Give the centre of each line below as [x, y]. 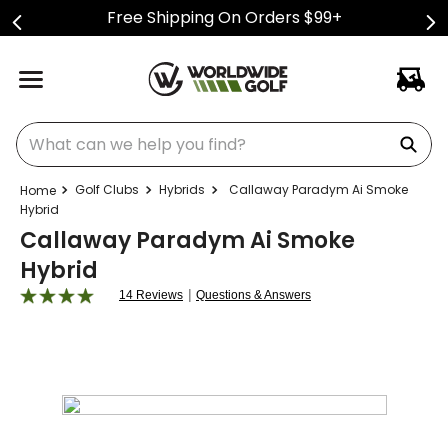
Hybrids [182, 189]
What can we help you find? [123, 129]
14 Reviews [151, 295]
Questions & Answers [253, 295]
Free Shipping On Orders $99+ [224, 17]
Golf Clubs [107, 189]
